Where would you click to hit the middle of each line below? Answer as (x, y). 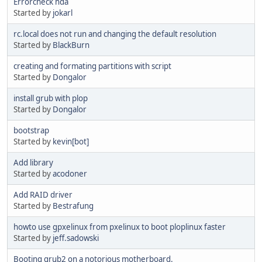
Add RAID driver (43, 194)
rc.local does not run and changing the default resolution (115, 34)
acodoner (70, 173)
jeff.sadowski (76, 238)
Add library (33, 162)
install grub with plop (51, 98)
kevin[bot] (71, 141)
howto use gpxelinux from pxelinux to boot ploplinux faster (120, 227)
